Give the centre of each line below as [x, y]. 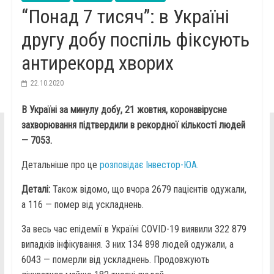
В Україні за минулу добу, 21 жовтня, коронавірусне [124, 110]
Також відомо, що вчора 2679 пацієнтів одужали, [149, 190]
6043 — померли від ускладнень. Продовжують [115, 260]
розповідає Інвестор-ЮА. [149, 165]
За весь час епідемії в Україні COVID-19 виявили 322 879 [134, 229]
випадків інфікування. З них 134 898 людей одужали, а [127, 245]
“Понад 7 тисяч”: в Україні [125, 17]
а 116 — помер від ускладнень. [82, 205]
